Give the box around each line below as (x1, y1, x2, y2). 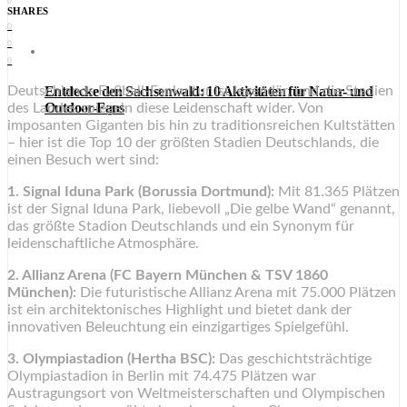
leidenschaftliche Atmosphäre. (7, 236, 199, 252)
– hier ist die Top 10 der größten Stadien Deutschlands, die (7, 135, 379, 151)
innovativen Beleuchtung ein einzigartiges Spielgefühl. (7, 320, 349, 335)
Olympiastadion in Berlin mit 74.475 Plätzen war (7, 369, 316, 384)
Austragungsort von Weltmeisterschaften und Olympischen (7, 386, 385, 402)
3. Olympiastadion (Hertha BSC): (7, 352, 215, 367)
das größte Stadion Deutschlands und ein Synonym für (7, 219, 354, 234)
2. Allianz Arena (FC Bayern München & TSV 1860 (7, 268, 328, 283)
